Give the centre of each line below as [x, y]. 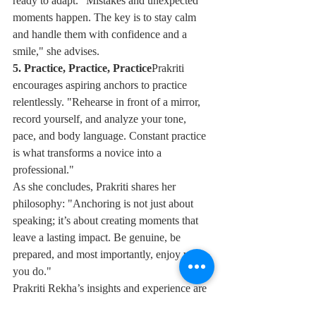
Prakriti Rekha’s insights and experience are [111, 288]
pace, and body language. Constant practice [111, 135]
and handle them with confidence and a [101, 34]
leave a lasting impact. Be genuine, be [98, 237]
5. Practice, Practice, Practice [82, 68]
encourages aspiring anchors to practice [101, 85]
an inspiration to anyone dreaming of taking [111, 305]
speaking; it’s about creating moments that [107, 220]
